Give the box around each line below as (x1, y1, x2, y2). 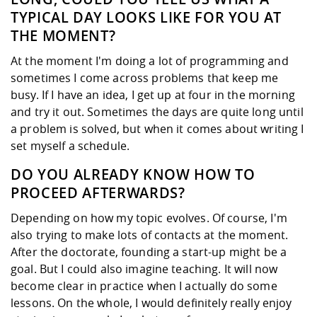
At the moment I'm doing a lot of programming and (11, 53, 289, 69)
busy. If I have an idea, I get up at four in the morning (11, 87, 295, 103)
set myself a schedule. (11, 138, 130, 154)
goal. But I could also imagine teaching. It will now (11, 261, 278, 277)
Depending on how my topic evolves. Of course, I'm (11, 210, 287, 226)
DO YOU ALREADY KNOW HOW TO (11, 165, 255, 185)
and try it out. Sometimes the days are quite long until (11, 104, 304, 120)
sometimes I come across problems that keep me (11, 70, 279, 86)
